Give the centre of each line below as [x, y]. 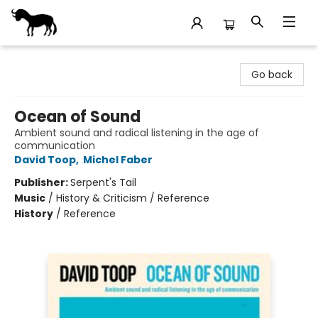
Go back [272, 75]
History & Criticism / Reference [133, 198]
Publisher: [42, 182]
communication [55, 146]
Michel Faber [118, 160]
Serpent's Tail [103, 182]
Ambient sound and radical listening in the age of [137, 133]
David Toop [45, 160]
